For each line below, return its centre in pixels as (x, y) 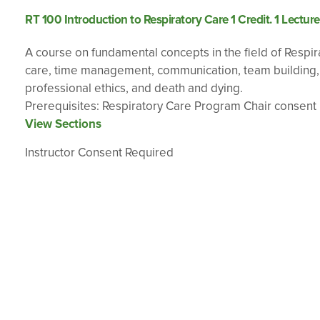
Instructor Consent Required (99, 152)
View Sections (63, 124)
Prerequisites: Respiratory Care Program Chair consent (171, 106)
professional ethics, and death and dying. (134, 88)
